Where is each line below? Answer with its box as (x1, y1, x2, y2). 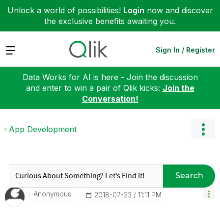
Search (175, 171, 203, 180)
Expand (5, 44, 33, 55)
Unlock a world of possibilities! (7, 5, 123, 15)
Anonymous (33, 189, 71, 198)
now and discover (144, 5, 213, 15)
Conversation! (82, 93, 138, 104)
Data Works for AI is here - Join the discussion (22, 72, 198, 82)
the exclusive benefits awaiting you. (44, 16, 176, 26)
